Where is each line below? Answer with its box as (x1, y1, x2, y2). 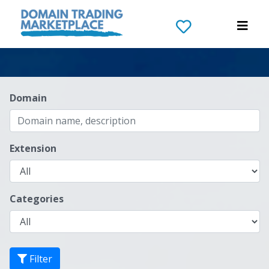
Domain (10, 91, 47, 104)
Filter (27, 252, 52, 265)
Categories (10, 192, 64, 205)
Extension (10, 142, 56, 155)
